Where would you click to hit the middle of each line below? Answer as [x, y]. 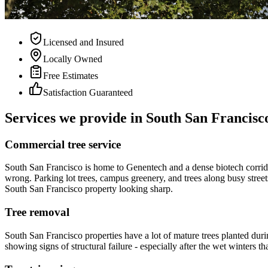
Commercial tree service [63, 144]
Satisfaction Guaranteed [88, 92]
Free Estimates [71, 75]
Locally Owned [73, 59]
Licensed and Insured [83, 42]
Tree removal [37, 212]
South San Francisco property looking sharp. [89, 189]
